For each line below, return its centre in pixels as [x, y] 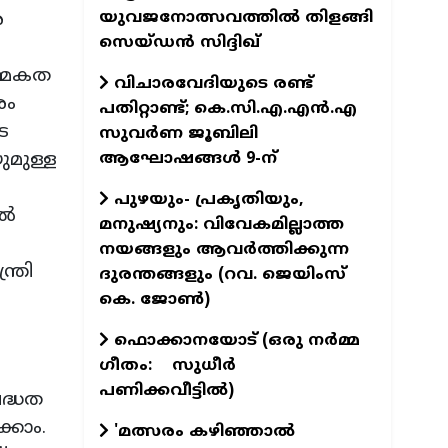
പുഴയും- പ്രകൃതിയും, [206, 199]
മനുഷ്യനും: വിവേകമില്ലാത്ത [221, 224]
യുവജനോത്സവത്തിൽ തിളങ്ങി [235, 17]
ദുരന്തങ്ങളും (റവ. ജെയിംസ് [222, 274]
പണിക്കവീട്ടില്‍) [183, 390]
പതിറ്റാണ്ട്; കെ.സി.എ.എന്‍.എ [227, 108]
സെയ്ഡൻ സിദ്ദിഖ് [179, 42]
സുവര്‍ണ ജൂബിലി [178, 133]
